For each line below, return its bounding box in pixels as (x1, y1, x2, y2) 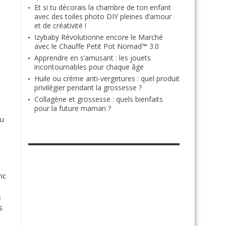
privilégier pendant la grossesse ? (34, 83, 142, 92)
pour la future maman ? (34, 103, 111, 113)
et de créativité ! (34, 21, 86, 30)
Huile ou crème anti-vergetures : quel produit (34, 74, 180, 83)
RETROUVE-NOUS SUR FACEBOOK (28, 131, 121, 142)
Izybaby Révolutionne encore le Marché (34, 32, 163, 42)
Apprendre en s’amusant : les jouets (34, 53, 151, 63)
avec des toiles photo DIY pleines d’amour (34, 12, 172, 21)
